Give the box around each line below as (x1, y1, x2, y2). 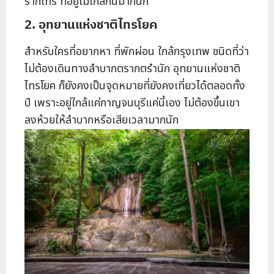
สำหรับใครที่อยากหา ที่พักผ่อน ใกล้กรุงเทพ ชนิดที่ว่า (24, 43, 249, 61)
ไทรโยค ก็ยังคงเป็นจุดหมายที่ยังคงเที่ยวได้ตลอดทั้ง (24, 78, 245, 95)
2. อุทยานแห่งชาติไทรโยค (24, 16, 157, 33)
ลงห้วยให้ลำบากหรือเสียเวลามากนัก (24, 112, 179, 129)
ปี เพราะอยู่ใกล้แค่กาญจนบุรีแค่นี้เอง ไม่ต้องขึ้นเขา (24, 95, 240, 112)
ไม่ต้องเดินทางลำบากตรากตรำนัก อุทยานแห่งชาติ (24, 61, 240, 78)
